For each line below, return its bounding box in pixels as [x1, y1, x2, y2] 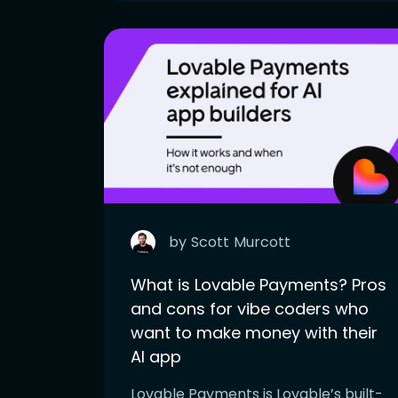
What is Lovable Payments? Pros [131, 273, 386, 296]
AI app [131, 345, 181, 368]
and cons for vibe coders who [131, 297, 369, 320]
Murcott [234, 231, 291, 252]
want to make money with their [131, 321, 378, 344]
